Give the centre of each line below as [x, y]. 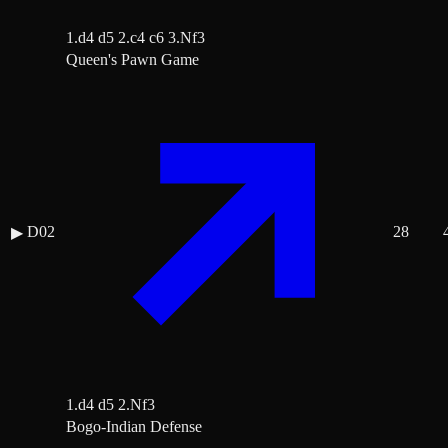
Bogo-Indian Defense [134, 427]
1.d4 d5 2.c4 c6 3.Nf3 [135, 38]
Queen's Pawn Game [132, 60]
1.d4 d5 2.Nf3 [110, 405]
